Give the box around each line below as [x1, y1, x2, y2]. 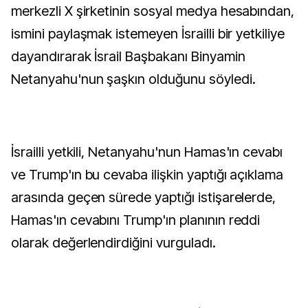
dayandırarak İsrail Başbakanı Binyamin [11, 48, 245, 65]
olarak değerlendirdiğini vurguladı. [11, 234, 216, 251]
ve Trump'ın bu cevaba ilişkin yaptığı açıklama [11, 166, 284, 183]
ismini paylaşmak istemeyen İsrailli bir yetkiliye [11, 25, 285, 42]
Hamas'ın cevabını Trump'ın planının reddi [11, 212, 261, 228]
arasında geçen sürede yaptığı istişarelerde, [11, 189, 276, 206]
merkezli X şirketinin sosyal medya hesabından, [11, 3, 295, 19]
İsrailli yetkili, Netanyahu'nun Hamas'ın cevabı [11, 144, 283, 160]
